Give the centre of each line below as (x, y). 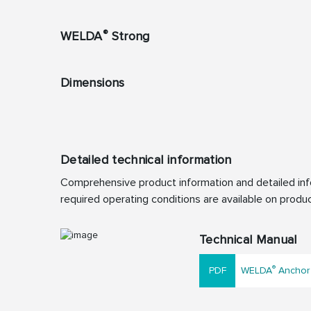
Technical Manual (248, 240)
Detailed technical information (146, 160)
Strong (129, 36)
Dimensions (93, 83)
